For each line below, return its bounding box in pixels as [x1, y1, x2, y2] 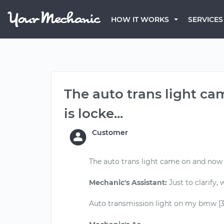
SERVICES [188, 15, 223, 24]
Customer [92, 128, 128, 137]
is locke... [64, 105, 123, 121]
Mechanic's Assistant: [89, 178, 167, 187]
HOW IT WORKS [111, 15, 169, 24]
